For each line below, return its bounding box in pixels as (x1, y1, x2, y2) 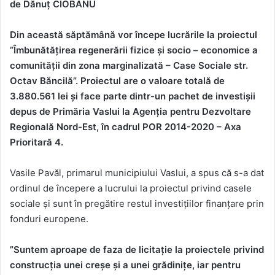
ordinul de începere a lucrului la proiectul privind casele (10, 182, 252, 195)
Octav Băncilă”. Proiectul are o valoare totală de (10, 75, 225, 87)
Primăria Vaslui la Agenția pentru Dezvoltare (53, 106, 251, 118)
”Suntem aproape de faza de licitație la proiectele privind (10, 244, 264, 256)
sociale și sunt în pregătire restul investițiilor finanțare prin (10, 198, 264, 210)
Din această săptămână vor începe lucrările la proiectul (10, 29, 257, 41)
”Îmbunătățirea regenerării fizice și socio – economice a (10, 44, 258, 56)
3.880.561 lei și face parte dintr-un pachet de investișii (10, 90, 255, 103)
